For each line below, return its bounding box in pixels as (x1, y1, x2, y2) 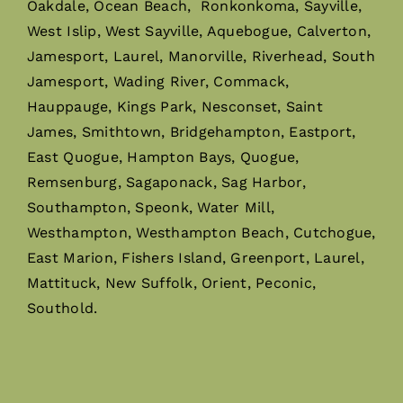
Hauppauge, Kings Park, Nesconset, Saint (26, 97, 323, 115)
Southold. (26, 299, 98, 317)
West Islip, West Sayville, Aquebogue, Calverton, (26, 22, 372, 40)
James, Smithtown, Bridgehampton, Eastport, (26, 122, 356, 140)
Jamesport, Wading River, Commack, (26, 72, 290, 90)
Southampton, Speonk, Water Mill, (26, 198, 275, 216)
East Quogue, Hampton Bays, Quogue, (26, 148, 300, 166)
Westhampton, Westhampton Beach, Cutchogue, (26, 223, 376, 241)
